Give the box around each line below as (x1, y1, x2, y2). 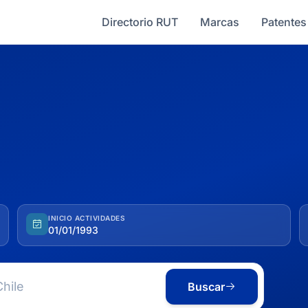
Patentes (261, 15, 307, 29)
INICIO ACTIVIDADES (48, 214, 126, 222)
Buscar (188, 280, 225, 294)
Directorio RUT (102, 15, 178, 29)
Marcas (200, 15, 239, 29)
